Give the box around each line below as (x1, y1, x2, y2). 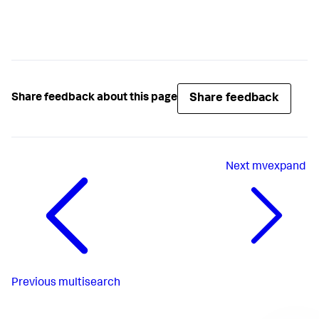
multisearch (58, 277, 120, 289)
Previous (11, 277, 56, 289)
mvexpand (252, 161, 305, 173)
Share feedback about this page (11, 93, 177, 105)
